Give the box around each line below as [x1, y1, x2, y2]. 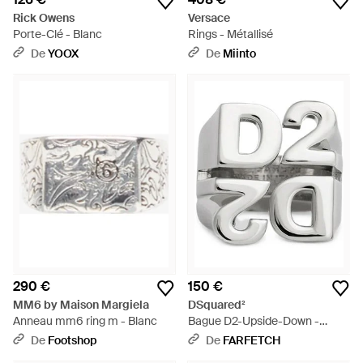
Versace [188, 11, 230, 25]
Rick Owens [13, 11, 75, 25]
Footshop [48, 333, 97, 348]
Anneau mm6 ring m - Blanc [13, 314, 157, 328]
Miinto [223, 46, 256, 61]
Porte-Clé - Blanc [13, 27, 102, 41]
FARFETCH [223, 333, 280, 348]
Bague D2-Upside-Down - [188, 314, 319, 328]
